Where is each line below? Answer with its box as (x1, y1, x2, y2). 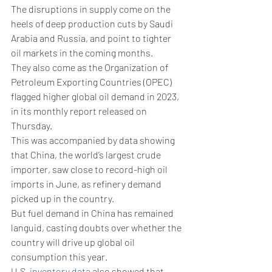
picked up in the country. (11, 192, 116, 205)
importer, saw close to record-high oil (11, 163, 169, 175)
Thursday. (11, 120, 54, 132)
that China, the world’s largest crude (11, 149, 163, 161)
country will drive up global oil (11, 236, 137, 248)
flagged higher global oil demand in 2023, (11, 90, 181, 103)
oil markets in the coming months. (11, 47, 153, 59)
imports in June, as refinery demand (11, 178, 163, 190)
